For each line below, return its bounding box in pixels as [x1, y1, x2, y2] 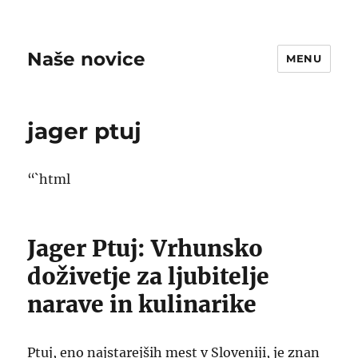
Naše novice [27, 47, 146, 70]
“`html [27, 171, 71, 187]
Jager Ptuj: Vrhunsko [27, 234, 264, 263]
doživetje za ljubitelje [27, 262, 270, 291]
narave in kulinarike [27, 290, 257, 319]
